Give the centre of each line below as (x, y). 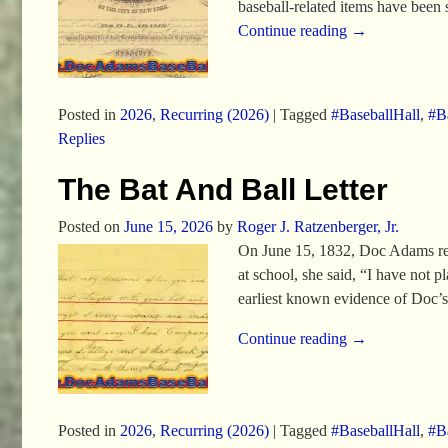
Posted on (90, 227)
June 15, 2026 (168, 227)
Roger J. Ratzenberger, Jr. (317, 227)
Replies (81, 138)
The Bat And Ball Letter (222, 190)
